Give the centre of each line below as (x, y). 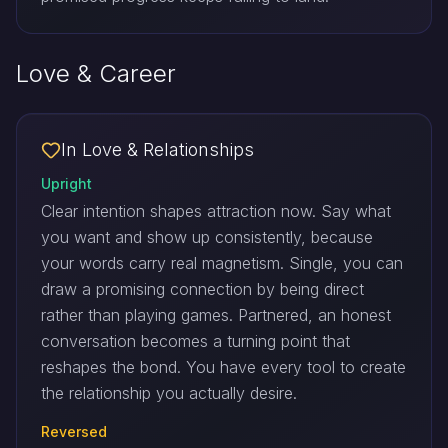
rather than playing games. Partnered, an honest (216, 315)
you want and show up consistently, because (207, 237)
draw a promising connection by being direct (202, 289)
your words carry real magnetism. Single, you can (222, 263)
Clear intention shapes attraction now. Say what (216, 211)
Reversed (74, 431)
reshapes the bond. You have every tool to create (223, 367)
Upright (66, 183)
